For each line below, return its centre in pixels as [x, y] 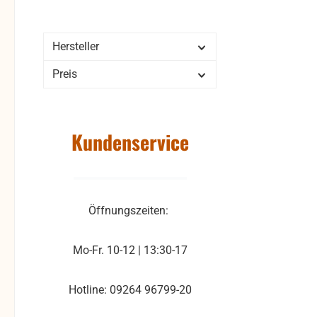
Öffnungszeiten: [130, 211]
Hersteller [76, 47]
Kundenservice [130, 142]
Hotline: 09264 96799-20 [130, 290]
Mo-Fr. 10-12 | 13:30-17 [130, 250]
